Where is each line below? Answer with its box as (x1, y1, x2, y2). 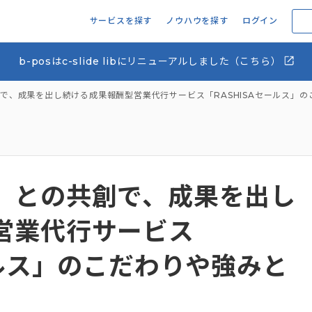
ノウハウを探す (166, 15, 228, 26)
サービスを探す (89, 15, 153, 26)
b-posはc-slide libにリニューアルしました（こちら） (19, 55, 285, 68)
